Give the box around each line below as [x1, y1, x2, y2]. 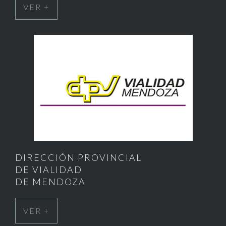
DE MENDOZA [15, 176, 86, 187]
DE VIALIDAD [15, 164, 82, 175]
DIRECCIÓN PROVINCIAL [15, 152, 142, 163]
